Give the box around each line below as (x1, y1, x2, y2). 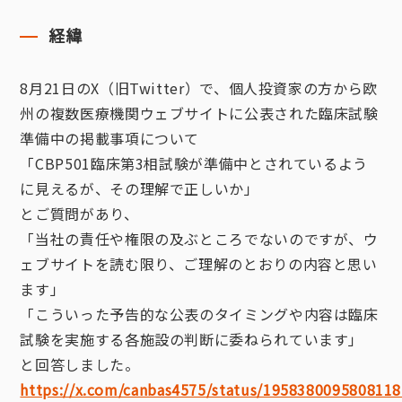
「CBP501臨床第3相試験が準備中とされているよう (20, 153, 369, 174)
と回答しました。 (20, 354, 140, 375)
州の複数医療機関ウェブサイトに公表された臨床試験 (20, 102, 379, 124)
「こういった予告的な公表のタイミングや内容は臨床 (20, 303, 379, 325)
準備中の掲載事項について (20, 127, 200, 149)
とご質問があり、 (20, 203, 139, 224)
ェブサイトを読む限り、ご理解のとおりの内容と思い (20, 253, 378, 275)
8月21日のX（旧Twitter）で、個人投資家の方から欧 (20, 77, 378, 99)
